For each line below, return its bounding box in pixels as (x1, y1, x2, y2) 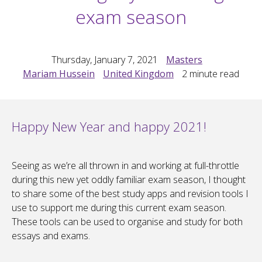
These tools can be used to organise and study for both (12, 215, 243, 229)
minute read (187, 67, 239, 81)
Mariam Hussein (23, 67, 95, 81)
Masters (166, 53, 202, 67)
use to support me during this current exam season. (12, 201, 226, 215)
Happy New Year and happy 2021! (12, 118, 206, 136)
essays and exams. (12, 229, 90, 243)
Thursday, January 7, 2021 (51, 53, 158, 67)
